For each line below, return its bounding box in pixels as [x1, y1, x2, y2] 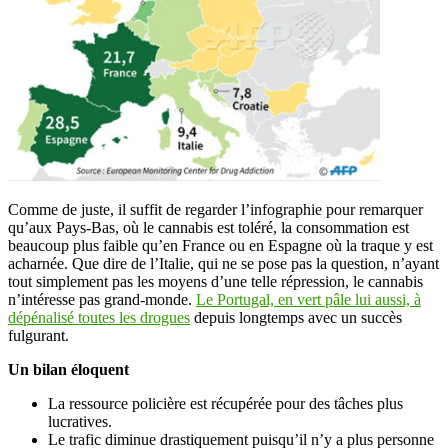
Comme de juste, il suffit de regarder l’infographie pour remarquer [8, 200, 423, 218]
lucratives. [48, 412, 112, 430]
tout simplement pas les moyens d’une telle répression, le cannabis [8, 272, 423, 290]
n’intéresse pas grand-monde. [8, 290, 196, 308]
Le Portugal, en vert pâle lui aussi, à [196, 290, 421, 308]
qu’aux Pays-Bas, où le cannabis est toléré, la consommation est [8, 218, 409, 236]
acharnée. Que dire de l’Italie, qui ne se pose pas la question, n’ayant [8, 254, 439, 272]
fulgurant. [8, 326, 69, 344]
